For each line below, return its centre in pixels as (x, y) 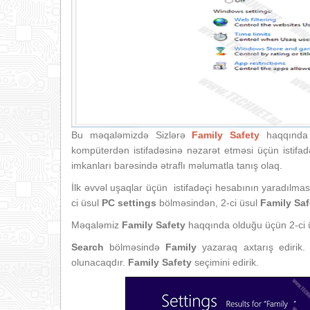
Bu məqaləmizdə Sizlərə (132, 135)
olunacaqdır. (100, 262)
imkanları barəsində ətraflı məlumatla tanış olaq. (177, 165)
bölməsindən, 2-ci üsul (208, 203)
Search (88, 247)
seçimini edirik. (225, 262)
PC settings (129, 203)
